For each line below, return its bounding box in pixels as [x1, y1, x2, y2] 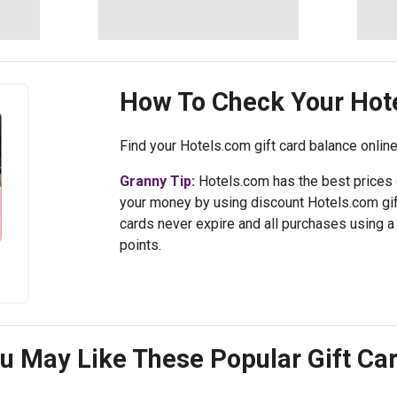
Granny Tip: [119, 173, 195, 190]
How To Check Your [119, 87, 350, 117]
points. [119, 237, 161, 253]
